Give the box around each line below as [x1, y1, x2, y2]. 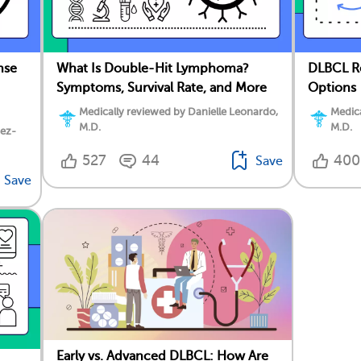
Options [308, 81, 356, 96]
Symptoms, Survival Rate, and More [56, 81, 267, 96]
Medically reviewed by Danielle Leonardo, [79, 106, 278, 118]
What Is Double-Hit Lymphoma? [56, 61, 249, 77]
